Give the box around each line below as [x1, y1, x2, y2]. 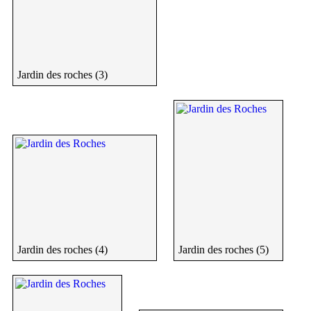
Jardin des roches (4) [17, 244, 108, 256]
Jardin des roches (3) [17, 69, 108, 81]
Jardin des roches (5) [178, 244, 269, 256]
